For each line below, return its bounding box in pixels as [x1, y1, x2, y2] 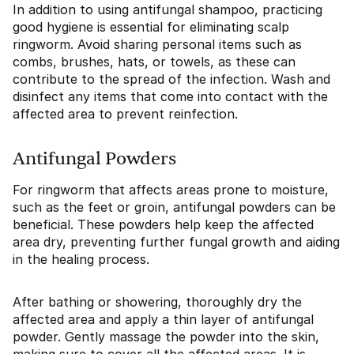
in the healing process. [13, 251, 149, 268]
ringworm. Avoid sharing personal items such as [13, 36, 302, 53]
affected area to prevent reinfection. [13, 106, 238, 122]
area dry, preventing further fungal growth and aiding [13, 234, 340, 250]
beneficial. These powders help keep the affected [13, 217, 314, 233]
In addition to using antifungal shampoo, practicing [13, 2, 322, 18]
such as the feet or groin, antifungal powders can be [13, 199, 336, 216]
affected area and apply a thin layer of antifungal [13, 311, 314, 328]
